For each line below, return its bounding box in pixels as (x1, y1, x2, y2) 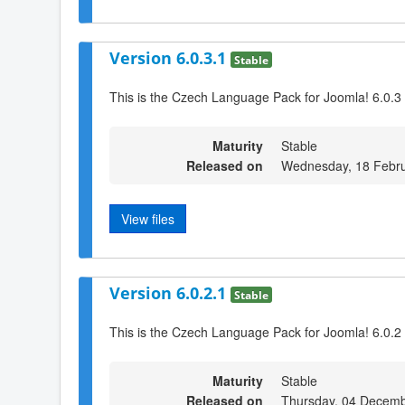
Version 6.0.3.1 (109, 46, 231, 69)
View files (121, 209, 174, 228)
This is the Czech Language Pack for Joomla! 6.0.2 (109, 322, 401, 341)
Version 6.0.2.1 (109, 282, 231, 305)
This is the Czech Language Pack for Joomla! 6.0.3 (109, 87, 401, 106)
